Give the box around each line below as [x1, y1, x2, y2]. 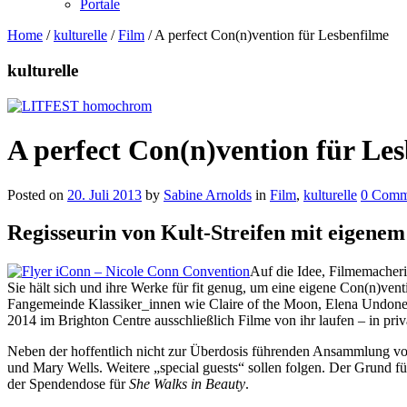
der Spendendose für [7, 376, 129, 392]
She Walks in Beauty [129, 376, 245, 392]
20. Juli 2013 [67, 186, 142, 203]
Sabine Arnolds [164, 186, 252, 203]
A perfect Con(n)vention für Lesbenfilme [154, 27, 389, 44]
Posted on [7, 186, 67, 203]
